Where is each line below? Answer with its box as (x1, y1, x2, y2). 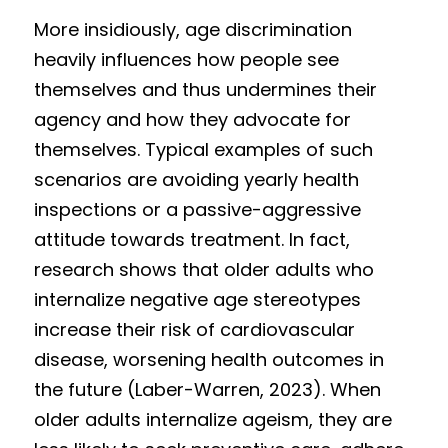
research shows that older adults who (34, 257, 374, 282)
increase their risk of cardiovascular (34, 317, 355, 342)
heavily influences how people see (34, 47, 339, 72)
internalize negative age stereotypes (34, 287, 361, 312)
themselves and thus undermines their (34, 77, 377, 102)
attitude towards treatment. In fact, (34, 227, 350, 252)
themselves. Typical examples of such (34, 137, 373, 162)
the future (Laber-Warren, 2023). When (34, 377, 381, 402)
